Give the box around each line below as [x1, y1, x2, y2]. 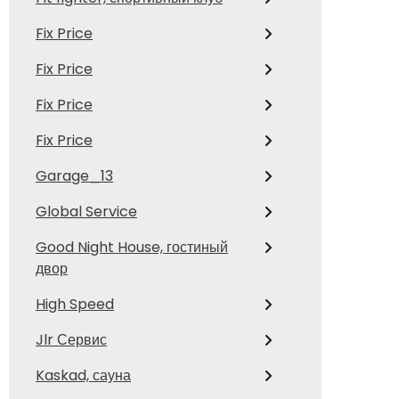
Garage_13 [36, 166, 113, 187]
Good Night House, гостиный [36, 237, 228, 258]
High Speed [36, 294, 114, 315]
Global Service [36, 201, 137, 223]
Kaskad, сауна [36, 365, 131, 387]
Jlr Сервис [36, 330, 107, 351]
